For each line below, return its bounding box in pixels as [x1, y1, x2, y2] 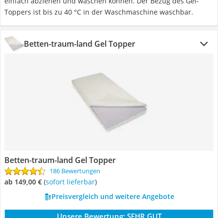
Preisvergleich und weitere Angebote [51, 192, 174, 201]
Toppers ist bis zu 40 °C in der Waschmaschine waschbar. [4, 7, 193, 17]
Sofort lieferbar [49, 177, 95, 186]
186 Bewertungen [50, 166, 100, 175]
